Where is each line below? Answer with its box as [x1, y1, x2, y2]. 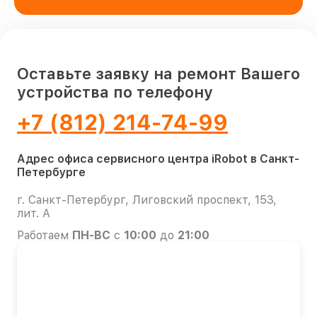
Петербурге [17, 165, 86, 179]
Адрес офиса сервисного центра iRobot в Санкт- [17, 151, 299, 166]
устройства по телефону [17, 82, 213, 101]
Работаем [17, 228, 72, 242]
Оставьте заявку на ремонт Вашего [17, 64, 300, 83]
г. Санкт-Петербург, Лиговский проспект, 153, [17, 192, 277, 207]
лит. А [17, 206, 50, 220]
